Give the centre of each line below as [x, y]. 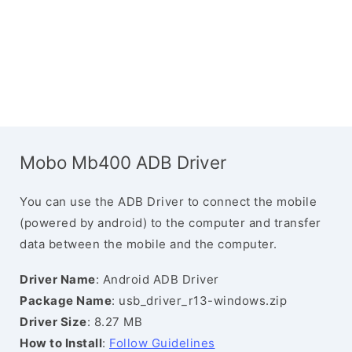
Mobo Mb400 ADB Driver [123, 162]
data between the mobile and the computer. [148, 244]
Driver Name [58, 279]
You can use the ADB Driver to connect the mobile [168, 202]
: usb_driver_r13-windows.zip [199, 301]
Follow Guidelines [162, 343]
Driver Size [53, 322]
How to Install [61, 343]
